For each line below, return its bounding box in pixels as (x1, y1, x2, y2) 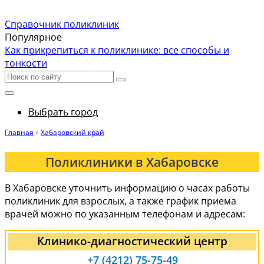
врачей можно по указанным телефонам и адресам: (5, 207, 245, 220)
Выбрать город (28, 105, 98, 118)
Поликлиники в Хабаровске (45, 154, 219, 170)
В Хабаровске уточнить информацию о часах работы (5, 181, 250, 194)
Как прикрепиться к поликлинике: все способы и (5, 44, 229, 57)
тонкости (5, 57, 47, 70)
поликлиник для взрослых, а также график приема (5, 194, 236, 207)
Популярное (5, 31, 62, 44)
